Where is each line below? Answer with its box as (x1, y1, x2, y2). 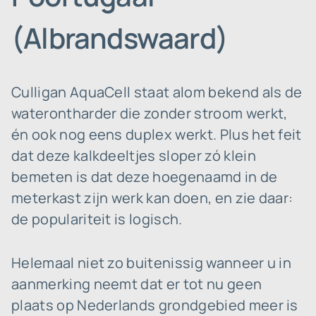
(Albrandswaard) (11, 18, 228, 57)
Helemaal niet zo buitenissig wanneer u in (11, 253, 292, 272)
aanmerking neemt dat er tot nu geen (11, 274, 262, 293)
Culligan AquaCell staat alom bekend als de (11, 83, 303, 102)
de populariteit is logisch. (11, 209, 183, 229)
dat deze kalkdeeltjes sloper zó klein (11, 146, 256, 165)
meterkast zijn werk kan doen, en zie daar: (11, 188, 293, 207)
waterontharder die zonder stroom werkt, (11, 104, 288, 123)
